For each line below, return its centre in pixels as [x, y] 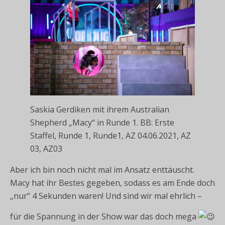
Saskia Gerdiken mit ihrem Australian [100, 110]
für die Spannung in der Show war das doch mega [104, 217]
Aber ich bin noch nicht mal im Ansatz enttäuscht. [102, 170]
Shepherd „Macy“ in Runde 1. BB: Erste [102, 123]
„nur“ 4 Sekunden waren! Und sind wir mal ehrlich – [106, 196]
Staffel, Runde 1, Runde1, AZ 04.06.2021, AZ [110, 136]
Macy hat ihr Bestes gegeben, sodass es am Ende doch [113, 183]
